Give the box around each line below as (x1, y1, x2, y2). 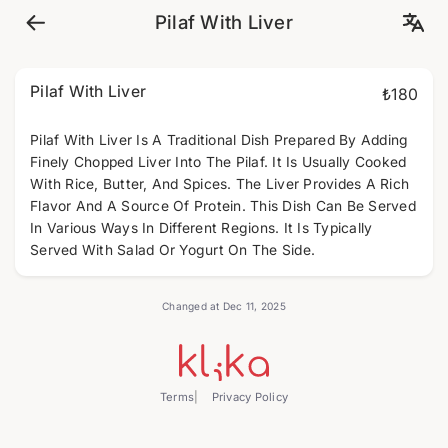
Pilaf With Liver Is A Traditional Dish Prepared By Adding (30, 132, 409, 148)
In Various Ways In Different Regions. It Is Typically (30, 220, 373, 236)
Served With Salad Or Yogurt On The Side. (30, 242, 315, 258)
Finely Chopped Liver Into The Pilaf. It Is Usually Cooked (30, 154, 407, 170)
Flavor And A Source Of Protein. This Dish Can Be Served (30, 198, 416, 214)
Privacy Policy (208, 389, 289, 404)
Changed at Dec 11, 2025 (162, 299, 286, 312)
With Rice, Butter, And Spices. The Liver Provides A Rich (30, 176, 409, 192)
